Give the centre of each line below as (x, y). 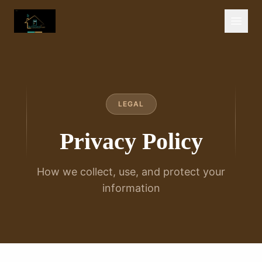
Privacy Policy (131, 141)
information (131, 188)
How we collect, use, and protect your (131, 172)
